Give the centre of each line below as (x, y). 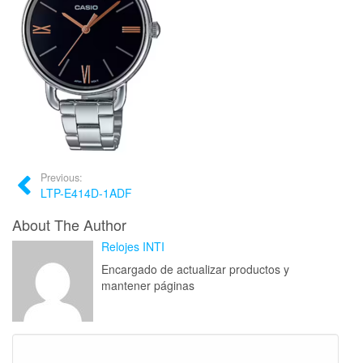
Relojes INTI (133, 246)
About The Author (69, 224)
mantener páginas (148, 285)
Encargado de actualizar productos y (195, 269)
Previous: (62, 177)
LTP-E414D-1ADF (86, 193)
